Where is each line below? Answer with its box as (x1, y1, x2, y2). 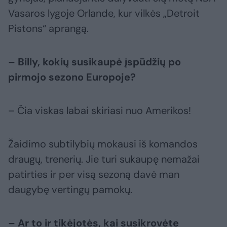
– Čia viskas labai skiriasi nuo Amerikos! (8, 104, 191, 118)
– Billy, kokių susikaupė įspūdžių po (8, 55, 181, 69)
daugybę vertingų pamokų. (8, 183, 132, 197)
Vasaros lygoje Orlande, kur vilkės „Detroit (8, 7, 200, 20)
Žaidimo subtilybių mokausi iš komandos (8, 137, 198, 151)
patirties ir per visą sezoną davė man (8, 168, 179, 181)
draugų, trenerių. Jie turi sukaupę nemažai (8, 153, 200, 166)
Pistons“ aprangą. (8, 22, 89, 35)
